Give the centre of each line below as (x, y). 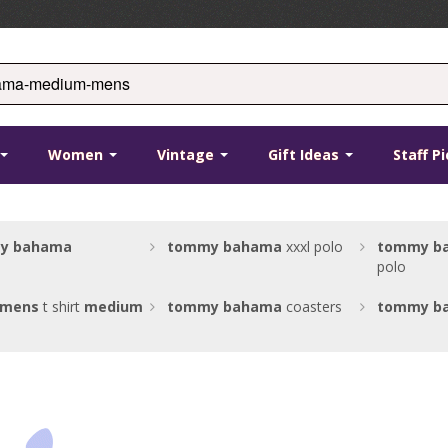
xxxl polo (312, 247)
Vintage (188, 155)
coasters (311, 307)
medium (113, 307)
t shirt (61, 307)
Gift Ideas (306, 155)
